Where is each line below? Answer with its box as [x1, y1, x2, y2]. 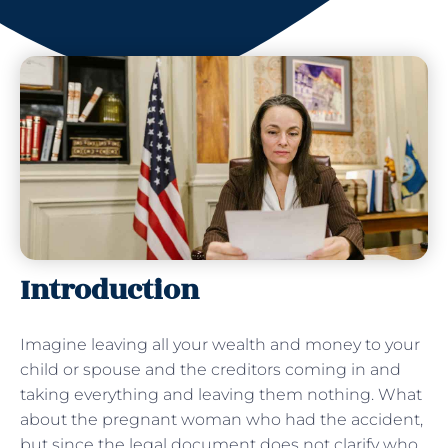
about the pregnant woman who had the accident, [20, 409, 423, 429]
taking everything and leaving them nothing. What [20, 384, 422, 404]
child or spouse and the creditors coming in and [20, 359, 401, 379]
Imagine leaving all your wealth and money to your [20, 334, 420, 354]
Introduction [20, 268, 199, 312]
